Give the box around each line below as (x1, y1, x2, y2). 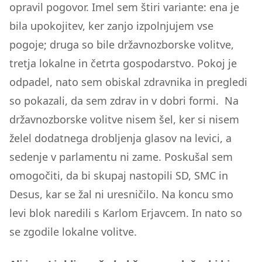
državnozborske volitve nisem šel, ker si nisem (9, 112, 239, 126)
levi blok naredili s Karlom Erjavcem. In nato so (9, 206, 242, 220)
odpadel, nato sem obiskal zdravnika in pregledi (9, 75, 247, 89)
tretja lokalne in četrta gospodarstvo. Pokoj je (9, 56, 237, 70)
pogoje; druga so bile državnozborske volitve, (9, 37, 234, 51)
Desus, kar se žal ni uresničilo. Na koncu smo (9, 187, 233, 201)
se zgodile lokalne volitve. (9, 225, 137, 239)
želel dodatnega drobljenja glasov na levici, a (9, 131, 232, 145)
